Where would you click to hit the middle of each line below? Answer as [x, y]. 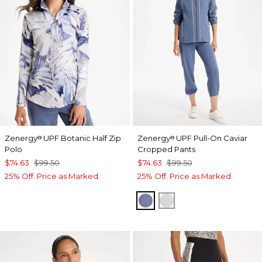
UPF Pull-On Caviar [211, 138]
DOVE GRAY [195, 200]
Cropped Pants [166, 149]
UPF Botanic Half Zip [81, 138]
